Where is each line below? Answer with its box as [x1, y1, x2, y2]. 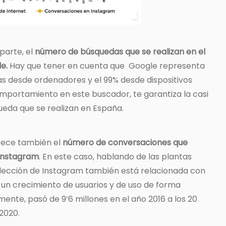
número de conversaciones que [63, 137, 188, 149]
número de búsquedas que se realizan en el [35, 46, 205, 58]
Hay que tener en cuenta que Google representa [8, 60, 205, 72]
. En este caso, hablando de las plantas [39, 151, 192, 163]
